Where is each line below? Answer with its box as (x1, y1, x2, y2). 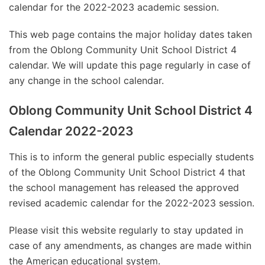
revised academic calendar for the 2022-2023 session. (9, 196, 254, 209)
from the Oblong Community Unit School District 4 (9, 44, 237, 56)
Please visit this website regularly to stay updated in (9, 224, 243, 236)
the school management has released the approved (9, 181, 239, 193)
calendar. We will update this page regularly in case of (9, 59, 251, 71)
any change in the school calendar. (9, 75, 164, 86)
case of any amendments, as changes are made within (9, 239, 251, 251)
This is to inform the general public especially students (9, 150, 254, 163)
